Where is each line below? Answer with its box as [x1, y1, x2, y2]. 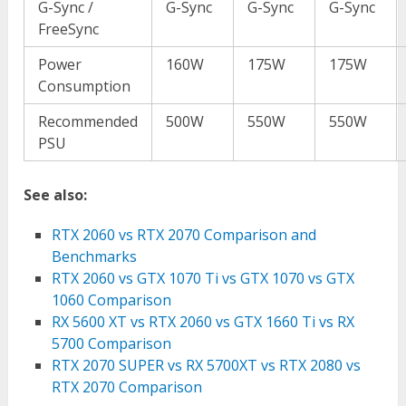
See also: [24, 184, 88, 205]
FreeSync [38, 18, 100, 39]
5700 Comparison [51, 333, 171, 353]
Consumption [38, 75, 131, 96]
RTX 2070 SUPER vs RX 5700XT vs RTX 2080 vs [51, 354, 361, 375]
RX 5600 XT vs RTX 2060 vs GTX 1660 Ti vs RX [51, 311, 354, 332]
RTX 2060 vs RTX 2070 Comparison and [51, 224, 316, 245]
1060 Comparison [51, 289, 171, 310]
